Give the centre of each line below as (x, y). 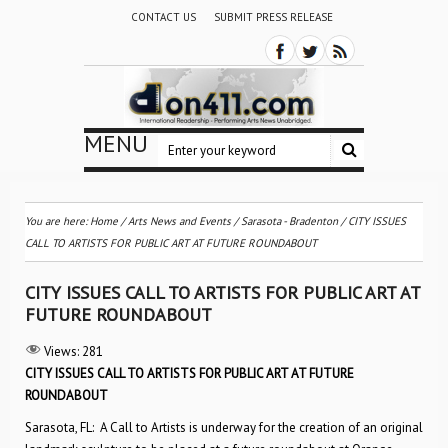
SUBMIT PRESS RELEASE (273, 17)
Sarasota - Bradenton (289, 221)
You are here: (57, 221)
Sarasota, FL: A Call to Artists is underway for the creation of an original (224, 427)
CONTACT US (163, 17)
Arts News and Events (179, 221)
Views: (61, 351)
